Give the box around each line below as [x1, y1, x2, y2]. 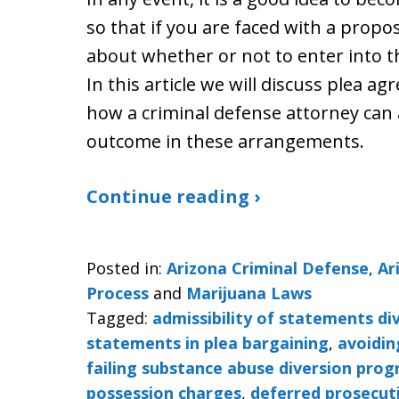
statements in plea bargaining [86, 332, 329, 354]
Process [86, 282, 149, 304]
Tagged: [86, 307, 148, 329]
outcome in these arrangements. [86, 129, 364, 153]
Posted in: [86, 257, 162, 279]
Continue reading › [86, 184, 260, 208]
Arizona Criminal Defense [167, 257, 369, 279]
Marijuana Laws [186, 282, 312, 304]
